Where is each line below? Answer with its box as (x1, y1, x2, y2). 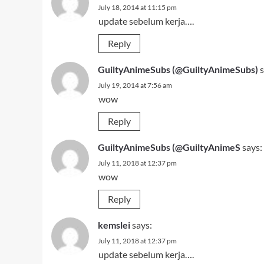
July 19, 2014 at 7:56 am (98, 81, 172, 90)
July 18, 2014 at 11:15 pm (98, 3, 177, 12)
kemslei (98, 219, 130, 230)
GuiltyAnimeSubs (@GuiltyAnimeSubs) (98, 64, 258, 75)
